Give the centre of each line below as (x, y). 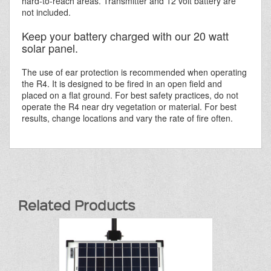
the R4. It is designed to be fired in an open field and (122, 84)
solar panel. (50, 48)
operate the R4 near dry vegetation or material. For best (129, 107)
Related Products (77, 205)
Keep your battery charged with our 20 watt (125, 36)
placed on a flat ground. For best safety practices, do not (130, 95)
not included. (46, 12)
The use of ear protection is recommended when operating (134, 72)
